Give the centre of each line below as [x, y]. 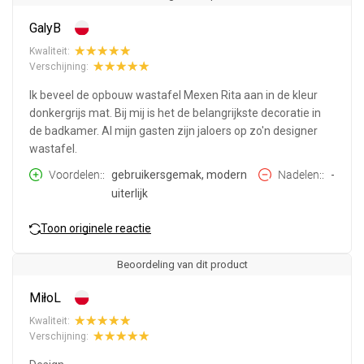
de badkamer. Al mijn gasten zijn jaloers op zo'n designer [173, 131]
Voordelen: [76, 175]
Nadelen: [300, 175]
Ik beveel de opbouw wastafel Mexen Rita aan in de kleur [173, 95]
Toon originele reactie [96, 228]
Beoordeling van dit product [182, 265]
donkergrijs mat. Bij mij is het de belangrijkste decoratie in [175, 113]
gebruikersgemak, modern [179, 175]
